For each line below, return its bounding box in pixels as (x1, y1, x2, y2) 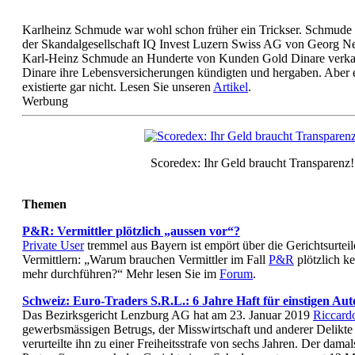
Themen (22, 197, 67, 211)
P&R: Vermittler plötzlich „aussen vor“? (22, 223, 240, 238)
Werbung (22, 94, 68, 108)
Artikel (213, 79, 248, 94)
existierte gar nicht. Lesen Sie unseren (22, 79, 213, 94)
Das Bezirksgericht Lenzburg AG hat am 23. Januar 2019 (22, 307, 313, 322)
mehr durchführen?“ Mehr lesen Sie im (22, 266, 219, 281)
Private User (22, 238, 84, 252)
